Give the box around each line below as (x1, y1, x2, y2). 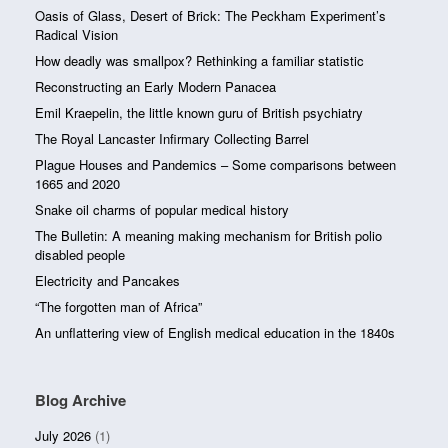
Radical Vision (35, 24, 118, 44)
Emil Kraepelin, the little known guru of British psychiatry (35, 102, 363, 122)
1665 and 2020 (35, 173, 120, 193)
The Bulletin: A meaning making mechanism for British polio (35, 225, 382, 245)
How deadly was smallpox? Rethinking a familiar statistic (35, 50, 364, 70)
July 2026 (35, 425, 91, 445)
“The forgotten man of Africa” (35, 296, 202, 316)
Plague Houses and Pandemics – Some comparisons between (35, 154, 396, 174)
